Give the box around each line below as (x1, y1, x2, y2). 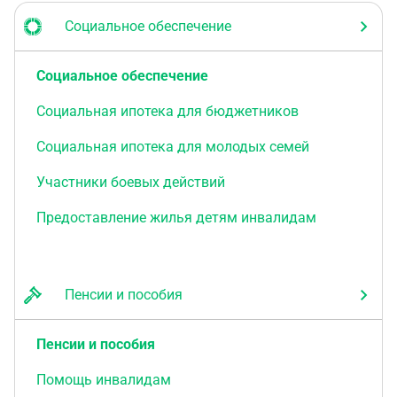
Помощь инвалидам (36, 371, 171, 388)
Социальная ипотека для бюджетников (36, 103, 299, 120)
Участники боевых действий (36, 174, 225, 191)
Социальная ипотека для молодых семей (36, 138, 309, 155)
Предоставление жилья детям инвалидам (36, 209, 316, 226)
